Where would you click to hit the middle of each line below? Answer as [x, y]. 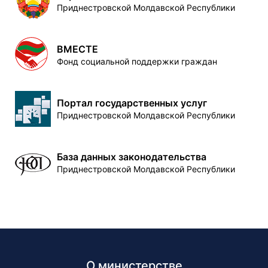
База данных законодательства [132, 157]
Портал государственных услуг [132, 103]
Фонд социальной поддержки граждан [137, 61]
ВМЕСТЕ [77, 49]
